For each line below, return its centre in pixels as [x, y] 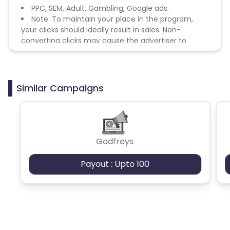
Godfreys [115, 141]
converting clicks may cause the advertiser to [104, 40]
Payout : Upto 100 [115, 164]
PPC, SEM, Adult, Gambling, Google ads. [100, 8]
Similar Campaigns [60, 88]
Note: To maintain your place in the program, [112, 19]
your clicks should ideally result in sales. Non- [101, 30]
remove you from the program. [78, 51]
